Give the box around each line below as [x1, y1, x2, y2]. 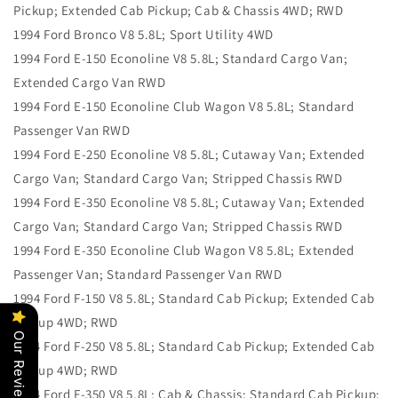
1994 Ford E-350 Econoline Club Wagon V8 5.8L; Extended [13, 242, 354, 259]
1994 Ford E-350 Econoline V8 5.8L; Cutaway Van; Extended [13, 194, 365, 211]
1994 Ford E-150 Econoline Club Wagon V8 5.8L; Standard [13, 98, 354, 115]
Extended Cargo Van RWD [13, 74, 166, 92]
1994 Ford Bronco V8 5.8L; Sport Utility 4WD [13, 26, 274, 44]
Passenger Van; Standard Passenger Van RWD [13, 266, 283, 283]
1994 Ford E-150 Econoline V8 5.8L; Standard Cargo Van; [13, 50, 348, 68]
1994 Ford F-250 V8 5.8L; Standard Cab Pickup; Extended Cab [13, 338, 375, 355]
